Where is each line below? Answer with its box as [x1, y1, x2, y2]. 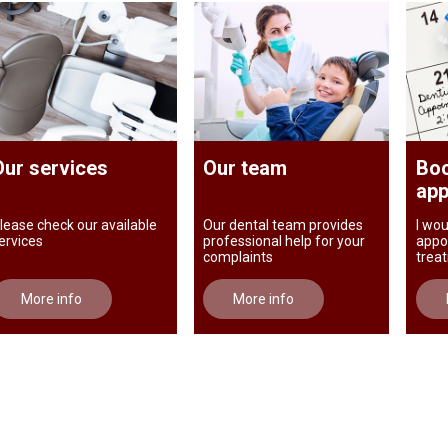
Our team [203, 156, 288, 180]
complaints [203, 249, 274, 266]
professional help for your [203, 233, 366, 250]
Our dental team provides [203, 217, 364, 234]
